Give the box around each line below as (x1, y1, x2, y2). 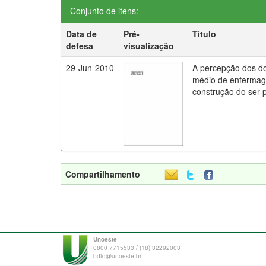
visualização (123, 40, 175, 52)
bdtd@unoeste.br (93, 252, 141, 260)
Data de (66, 28, 97, 40)
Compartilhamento (65, 168, 140, 180)
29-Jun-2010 (66, 62, 115, 74)
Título (192, 28, 217, 40)
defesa (66, 40, 94, 52)
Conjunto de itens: (70, 5, 138, 17)
